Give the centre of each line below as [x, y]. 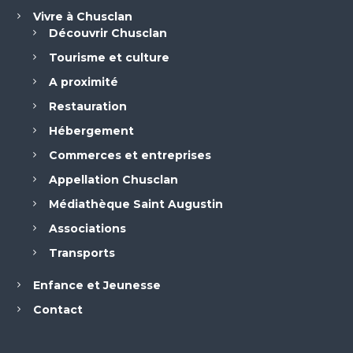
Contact [58, 310]
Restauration [87, 106]
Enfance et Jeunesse [97, 285]
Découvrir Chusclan [108, 33]
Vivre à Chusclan [82, 17]
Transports [82, 253]
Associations [87, 229]
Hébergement [91, 131]
